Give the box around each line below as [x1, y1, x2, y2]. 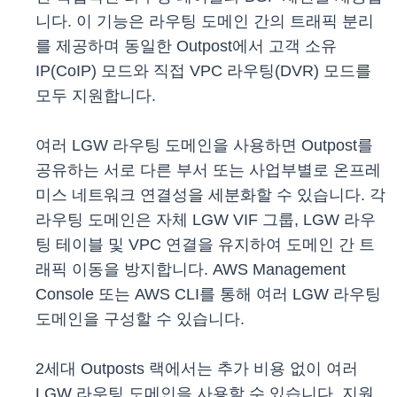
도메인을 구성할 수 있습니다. [35, 310, 245, 329]
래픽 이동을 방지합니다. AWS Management [35, 261, 346, 279]
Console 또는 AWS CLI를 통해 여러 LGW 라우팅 [35, 285, 381, 304]
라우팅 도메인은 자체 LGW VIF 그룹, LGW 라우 [35, 211, 376, 230]
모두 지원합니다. [35, 87, 156, 105]
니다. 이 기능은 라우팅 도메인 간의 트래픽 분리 [35, 12, 374, 31]
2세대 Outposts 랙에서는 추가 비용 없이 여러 [35, 360, 358, 378]
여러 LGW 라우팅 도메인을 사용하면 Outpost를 [35, 136, 373, 155]
